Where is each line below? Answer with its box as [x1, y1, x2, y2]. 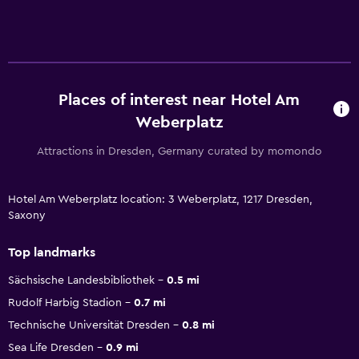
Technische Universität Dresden [8, 319, 170, 331]
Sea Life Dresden [8, 341, 94, 353]
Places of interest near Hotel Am [58, 91, 300, 108]
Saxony [8, 209, 46, 221]
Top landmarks [8, 245, 95, 259]
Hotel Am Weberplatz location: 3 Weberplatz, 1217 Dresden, [8, 193, 313, 205]
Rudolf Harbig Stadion [8, 296, 122, 309]
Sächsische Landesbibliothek [8, 274, 155, 286]
